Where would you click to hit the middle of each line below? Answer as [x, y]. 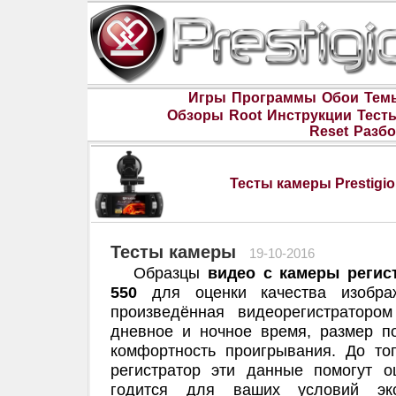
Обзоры [195, 115]
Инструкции [309, 115]
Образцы [159, 273]
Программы [274, 98]
